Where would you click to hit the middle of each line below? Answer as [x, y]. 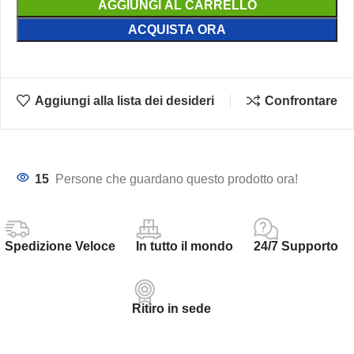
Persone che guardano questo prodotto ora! [177, 179]
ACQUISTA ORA [177, 29]
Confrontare [301, 101]
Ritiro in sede [171, 308]
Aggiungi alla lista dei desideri [124, 101]
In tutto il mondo [184, 246]
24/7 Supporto [296, 246]
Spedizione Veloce [60, 246]
